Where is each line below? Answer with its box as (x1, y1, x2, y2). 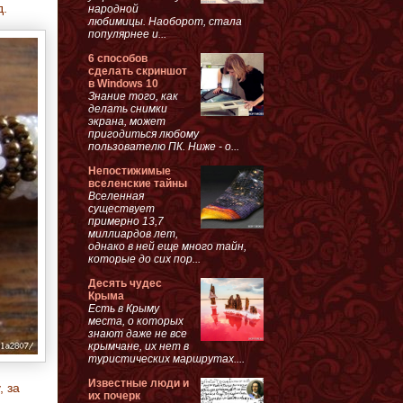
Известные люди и (88, 376, 189, 390)
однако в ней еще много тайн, (88, 239, 246, 253)
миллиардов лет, (88, 227, 178, 240)
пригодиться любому (88, 127, 199, 140)
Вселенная (88, 189, 144, 202)
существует (88, 201, 155, 215)
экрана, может (88, 114, 166, 128)
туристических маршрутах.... (88, 352, 245, 365)
